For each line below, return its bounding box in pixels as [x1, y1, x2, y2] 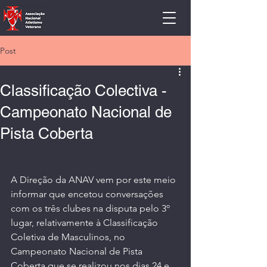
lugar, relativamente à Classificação [11, 217, 160, 228]
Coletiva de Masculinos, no [11, 231, 128, 243]
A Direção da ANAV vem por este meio [11, 174, 178, 185]
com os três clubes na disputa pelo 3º [11, 203, 172, 214]
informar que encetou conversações [11, 188, 166, 200]
